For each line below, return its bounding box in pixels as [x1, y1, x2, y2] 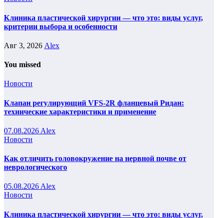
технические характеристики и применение [4, 107, 156, 116]
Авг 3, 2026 [4, 41, 44, 50]
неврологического [4, 163, 67, 172]
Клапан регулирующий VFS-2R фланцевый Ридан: [4, 98, 184, 107]
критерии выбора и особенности [4, 22, 117, 31]
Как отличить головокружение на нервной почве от [4, 154, 186, 163]
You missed [4, 60, 41, 69]
